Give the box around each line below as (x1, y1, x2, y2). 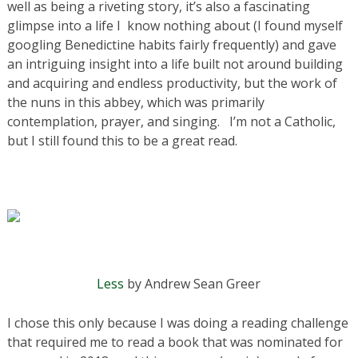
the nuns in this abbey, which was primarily (6, 93, 265, 111)
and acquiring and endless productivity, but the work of (6, 74, 337, 92)
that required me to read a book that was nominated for (6, 332, 343, 351)
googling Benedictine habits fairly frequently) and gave (6, 35, 336, 54)
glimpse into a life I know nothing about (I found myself (6, 16, 343, 34)
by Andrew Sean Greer (124, 274, 261, 292)
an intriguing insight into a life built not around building (6, 54, 343, 73)
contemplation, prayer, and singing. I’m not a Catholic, (6, 112, 336, 130)
